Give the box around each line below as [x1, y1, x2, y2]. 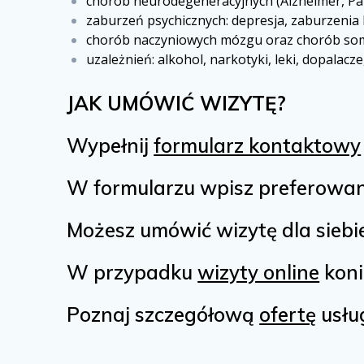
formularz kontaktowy [154, 133, 362, 158]
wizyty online [197, 260, 320, 285]
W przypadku [67, 260, 198, 285]
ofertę [259, 302, 317, 327]
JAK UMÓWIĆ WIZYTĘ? [67, 91, 292, 116]
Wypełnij [67, 133, 154, 158]
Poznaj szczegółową [67, 302, 260, 327]
